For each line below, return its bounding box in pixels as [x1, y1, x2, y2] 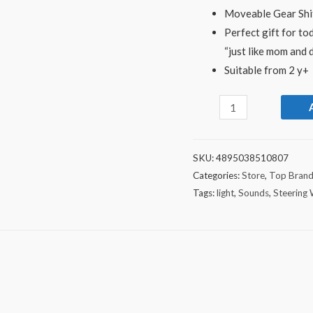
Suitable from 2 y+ [224, 63, 310, 76]
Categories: [193, 169, 242, 181]
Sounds [238, 187, 270, 198]
